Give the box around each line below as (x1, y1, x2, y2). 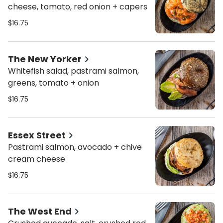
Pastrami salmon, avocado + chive (8, 141, 142, 153)
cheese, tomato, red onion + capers (8, 1, 147, 12)
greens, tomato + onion (8, 77, 99, 89)
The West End (8, 205, 72, 218)
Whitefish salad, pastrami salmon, (8, 65, 139, 77)
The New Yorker (8, 53, 82, 65)
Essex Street (8, 129, 66, 141)
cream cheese (8, 153, 65, 165)
